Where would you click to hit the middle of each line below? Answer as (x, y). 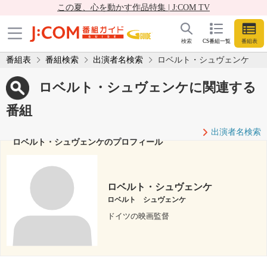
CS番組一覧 (216, 41)
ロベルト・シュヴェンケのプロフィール (88, 142)
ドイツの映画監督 (139, 216)
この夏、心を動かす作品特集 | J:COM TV (133, 7)
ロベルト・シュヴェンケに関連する (148, 87)
